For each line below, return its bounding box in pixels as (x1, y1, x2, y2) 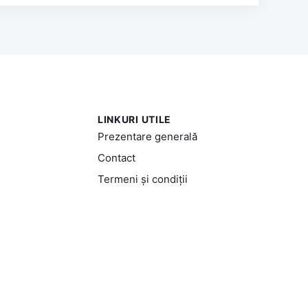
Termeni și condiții (97, 173, 188, 186)
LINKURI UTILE (97, 113, 172, 125)
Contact (97, 151, 135, 164)
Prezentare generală (97, 130, 197, 143)
